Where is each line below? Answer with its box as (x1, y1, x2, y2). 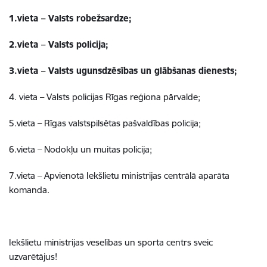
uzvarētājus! (9, 251, 57, 263)
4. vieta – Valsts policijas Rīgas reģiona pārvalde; (9, 91, 200, 103)
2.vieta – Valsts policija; (9, 39, 108, 51)
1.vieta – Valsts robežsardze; (9, 13, 132, 24)
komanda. (9, 184, 49, 196)
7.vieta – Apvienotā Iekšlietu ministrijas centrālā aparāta (9, 170, 229, 182)
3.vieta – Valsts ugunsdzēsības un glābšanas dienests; (9, 65, 237, 77)
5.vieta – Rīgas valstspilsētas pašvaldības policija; (9, 117, 201, 129)
